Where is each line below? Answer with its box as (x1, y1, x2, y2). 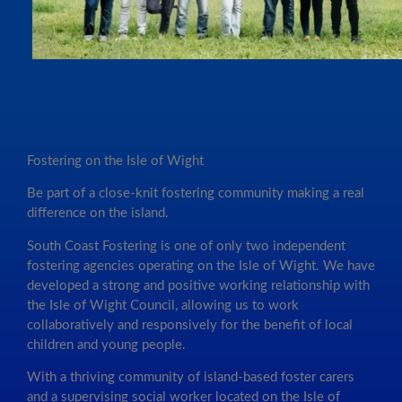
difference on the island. (27, 206, 169, 221)
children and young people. (27, 337, 186, 352)
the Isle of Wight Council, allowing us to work (27, 298, 299, 312)
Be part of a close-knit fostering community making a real (27, 187, 364, 201)
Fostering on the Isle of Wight (27, 153, 204, 168)
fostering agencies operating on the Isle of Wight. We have (27, 258, 375, 273)
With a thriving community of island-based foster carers (27, 371, 354, 385)
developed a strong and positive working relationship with (27, 278, 370, 293)
